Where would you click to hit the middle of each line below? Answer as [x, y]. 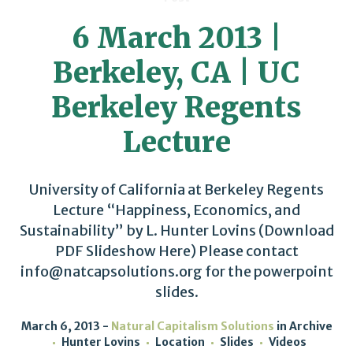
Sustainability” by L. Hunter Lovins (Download [176, 230]
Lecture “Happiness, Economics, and [176, 210]
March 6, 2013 [60, 326]
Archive [310, 326]
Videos [288, 342]
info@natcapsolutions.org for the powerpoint [176, 271]
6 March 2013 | [176, 38]
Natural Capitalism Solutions [192, 326]
